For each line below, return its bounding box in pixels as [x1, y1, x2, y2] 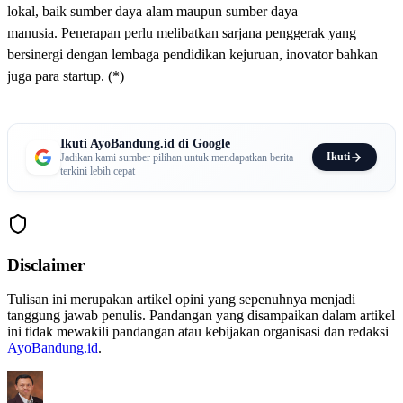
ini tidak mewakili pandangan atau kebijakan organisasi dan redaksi [7, 324, 389, 340]
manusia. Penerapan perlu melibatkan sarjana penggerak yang [7, 24, 356, 40]
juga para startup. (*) [7, 67, 124, 84]
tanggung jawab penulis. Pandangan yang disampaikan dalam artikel [7, 308, 395, 324]
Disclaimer [7, 255, 85, 274]
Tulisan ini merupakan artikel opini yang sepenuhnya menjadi [7, 291, 355, 308]
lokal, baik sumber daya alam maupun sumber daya [7, 3, 298, 19]
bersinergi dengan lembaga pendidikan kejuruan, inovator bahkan [7, 46, 378, 62]
